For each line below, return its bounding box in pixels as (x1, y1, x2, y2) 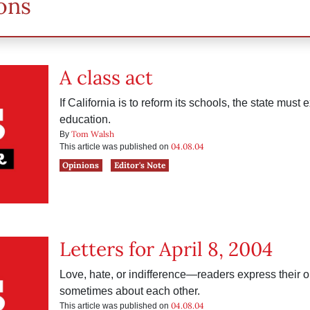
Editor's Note (114, 160, 166, 170)
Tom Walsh (71, 129, 114, 139)
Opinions (62, 160, 100, 170)
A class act (59, 65, 153, 90)
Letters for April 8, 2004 (59, 237, 273, 262)
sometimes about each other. (59, 285, 200, 297)
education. (59, 113, 111, 125)
